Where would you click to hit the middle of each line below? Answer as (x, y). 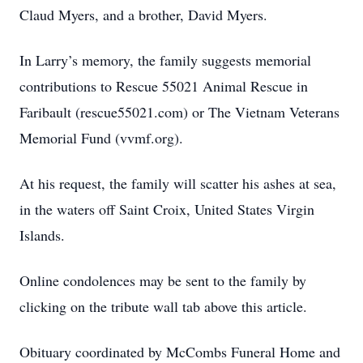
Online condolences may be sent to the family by (163, 280)
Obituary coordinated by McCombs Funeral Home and (180, 352)
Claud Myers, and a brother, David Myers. (143, 15)
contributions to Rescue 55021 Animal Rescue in (164, 86)
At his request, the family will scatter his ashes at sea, (178, 183)
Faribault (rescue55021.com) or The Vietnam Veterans (179, 112)
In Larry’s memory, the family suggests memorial (165, 60)
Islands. (42, 235)
